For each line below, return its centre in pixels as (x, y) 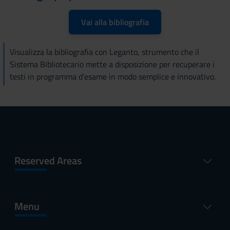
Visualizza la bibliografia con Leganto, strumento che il (104, 52)
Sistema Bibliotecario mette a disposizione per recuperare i (112, 64)
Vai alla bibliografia (115, 22)
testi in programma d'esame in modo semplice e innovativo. (113, 76)
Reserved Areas (48, 160)
